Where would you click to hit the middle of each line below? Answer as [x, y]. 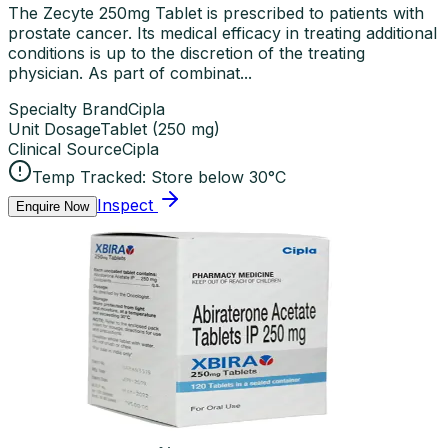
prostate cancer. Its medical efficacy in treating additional [222, 32]
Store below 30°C [218, 176]
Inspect [125, 204]
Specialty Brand [68, 108]
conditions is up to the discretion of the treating [186, 52]
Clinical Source [65, 148]
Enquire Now [52, 206]
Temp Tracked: [89, 176]
